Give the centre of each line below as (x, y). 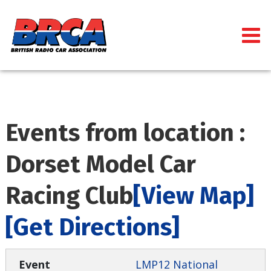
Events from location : (125, 133)
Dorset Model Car (101, 165)
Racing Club (69, 196)
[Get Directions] (93, 228)
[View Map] (194, 196)
